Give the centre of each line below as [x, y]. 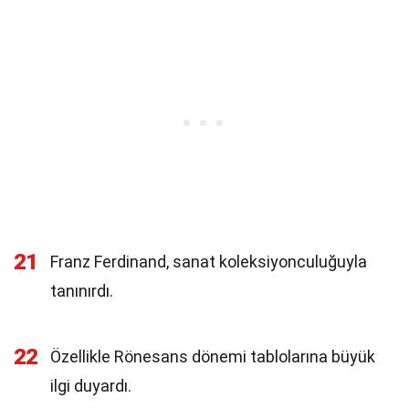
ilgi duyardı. [91, 386]
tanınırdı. [82, 291]
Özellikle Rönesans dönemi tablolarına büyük [213, 357]
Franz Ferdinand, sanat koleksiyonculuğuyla [209, 262]
